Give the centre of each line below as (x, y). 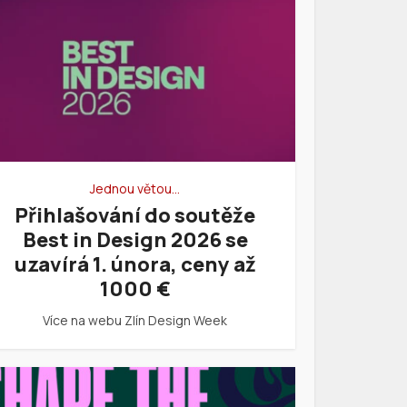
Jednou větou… (135, 189)
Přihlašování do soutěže (135, 216)
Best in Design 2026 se (135, 240)
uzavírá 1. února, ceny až (135, 265)
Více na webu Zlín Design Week (135, 321)
